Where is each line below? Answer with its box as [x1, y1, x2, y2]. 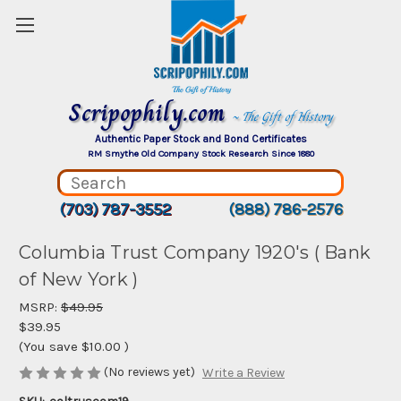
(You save [19, 338, 78, 354]
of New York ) [19, 269, 139, 291]
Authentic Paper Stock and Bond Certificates [94, 132, 307, 145]
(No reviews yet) [104, 364, 195, 380]
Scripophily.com [68, 93, 232, 132]
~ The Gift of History [232, 107, 333, 126]
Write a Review [201, 365, 285, 381]
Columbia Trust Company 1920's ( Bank [19, 242, 371, 264]
